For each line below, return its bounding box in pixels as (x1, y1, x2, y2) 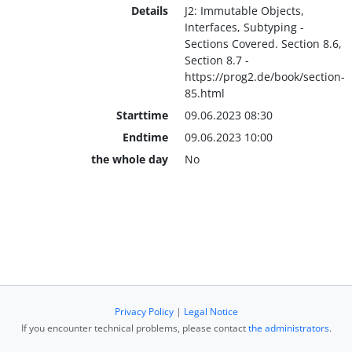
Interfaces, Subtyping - (184, 19, 304, 35)
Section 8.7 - (184, 52, 249, 68)
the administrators (247, 321, 329, 335)
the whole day (90, 151, 168, 167)
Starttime (115, 107, 168, 123)
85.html (184, 85, 228, 101)
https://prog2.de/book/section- (184, 68, 345, 84)
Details (130, 2, 168, 18)
